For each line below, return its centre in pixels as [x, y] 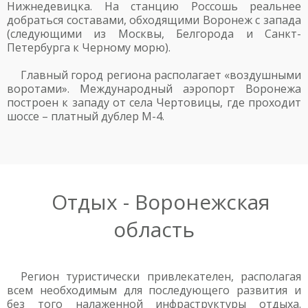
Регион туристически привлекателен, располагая [161, 276]
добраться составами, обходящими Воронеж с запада [154, 20]
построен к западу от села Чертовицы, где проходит [154, 102]
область [154, 229]
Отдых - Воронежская [161, 202]
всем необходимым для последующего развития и [154, 290]
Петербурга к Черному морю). [89, 47]
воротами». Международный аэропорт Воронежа [154, 89]
